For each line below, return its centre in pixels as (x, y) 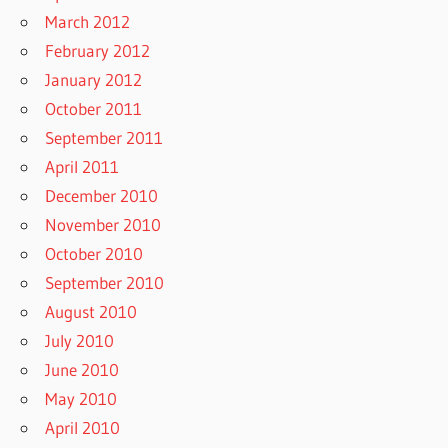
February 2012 (98, 50)
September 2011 (104, 137)
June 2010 (82, 369)
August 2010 (91, 311)
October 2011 (94, 108)
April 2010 (83, 427)
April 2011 (82, 166)
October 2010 (94, 253)
